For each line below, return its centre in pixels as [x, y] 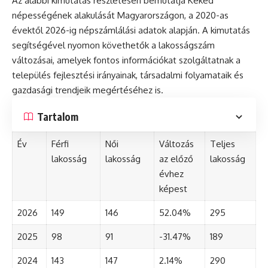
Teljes [222, 144]
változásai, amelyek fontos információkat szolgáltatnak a [126, 60]
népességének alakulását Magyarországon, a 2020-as [120, 16]
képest [173, 189]
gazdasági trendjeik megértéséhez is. [88, 90]
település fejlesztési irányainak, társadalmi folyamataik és [128, 75]
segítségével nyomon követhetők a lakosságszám [113, 45]
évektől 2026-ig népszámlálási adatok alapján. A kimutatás [131, 31]
